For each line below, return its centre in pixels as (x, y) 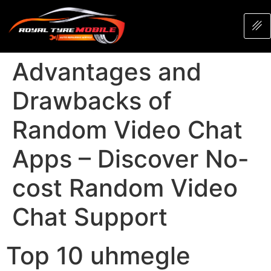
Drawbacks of (92, 100)
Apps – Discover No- (131, 158)
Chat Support (90, 217)
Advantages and (107, 71)
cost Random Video (125, 188)
